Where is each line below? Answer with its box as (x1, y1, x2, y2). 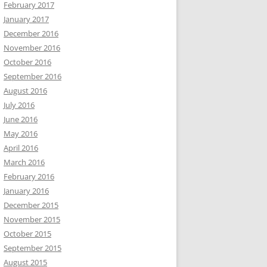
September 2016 (4, 71, 61, 82)
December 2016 (4, 28, 58, 39)
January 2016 (4, 185, 49, 196)
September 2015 (4, 243, 61, 253)
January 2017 (4, 14, 49, 24)
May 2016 (4, 128, 38, 139)
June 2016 (4, 114, 38, 125)
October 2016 (4, 57, 51, 67)
